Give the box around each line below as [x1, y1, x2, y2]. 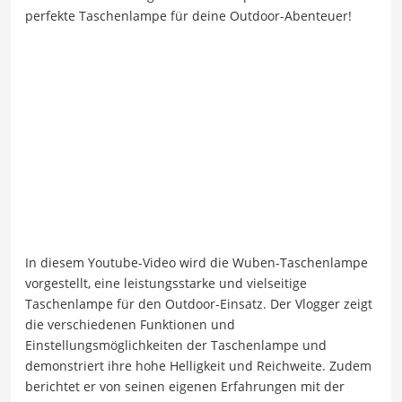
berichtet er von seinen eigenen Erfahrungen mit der [25, 377, 345, 395]
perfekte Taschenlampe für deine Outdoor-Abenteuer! [25, 7, 352, 24]
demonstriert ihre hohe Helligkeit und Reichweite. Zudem [25, 356, 371, 374]
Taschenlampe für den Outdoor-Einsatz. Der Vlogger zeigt [25, 294, 372, 312]
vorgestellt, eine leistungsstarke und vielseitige [25, 274, 307, 292]
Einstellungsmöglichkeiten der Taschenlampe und [25, 336, 327, 354]
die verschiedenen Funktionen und [25, 315, 235, 333]
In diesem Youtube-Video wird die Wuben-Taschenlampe [25, 253, 368, 271]
